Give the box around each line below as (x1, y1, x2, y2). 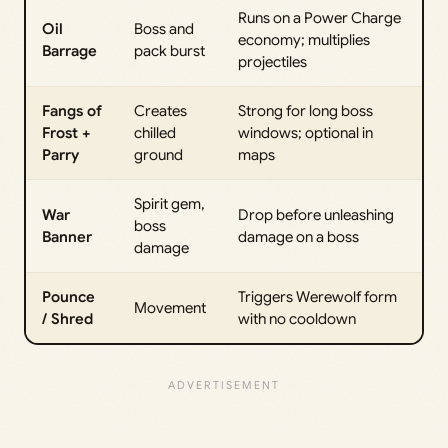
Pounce (42, 287, 95, 306)
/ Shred (42, 309, 93, 328)
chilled (134, 123, 176, 142)
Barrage (42, 41, 97, 60)
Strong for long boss (238, 101, 373, 120)
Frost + (42, 123, 91, 142)
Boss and (134, 19, 194, 38)
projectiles (238, 52, 307, 71)
